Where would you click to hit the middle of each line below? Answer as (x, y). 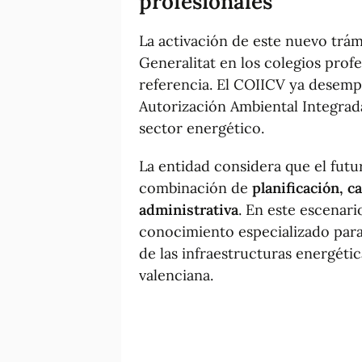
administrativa (189, 209)
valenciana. (176, 275)
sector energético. (202, 128)
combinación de (196, 187)
